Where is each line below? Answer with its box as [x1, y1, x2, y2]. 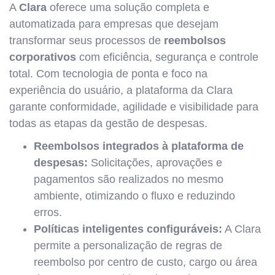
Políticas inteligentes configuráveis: [34, 223, 222, 235]
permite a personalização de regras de [34, 239, 222, 252]
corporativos [9, 51, 76, 63]
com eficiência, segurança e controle [76, 51, 258, 63]
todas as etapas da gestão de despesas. [9, 117, 207, 130]
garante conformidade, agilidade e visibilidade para [9, 101, 258, 113]
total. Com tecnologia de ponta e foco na [9, 68, 207, 80]
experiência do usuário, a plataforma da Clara [9, 84, 233, 96]
